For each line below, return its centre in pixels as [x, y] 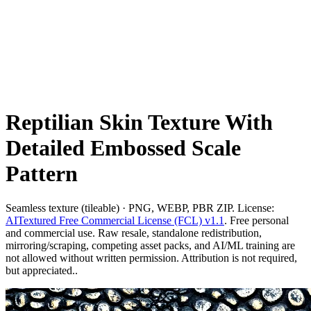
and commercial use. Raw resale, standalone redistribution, [134, 233]
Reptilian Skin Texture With [139, 123]
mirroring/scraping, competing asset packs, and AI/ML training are [150, 245]
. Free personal [257, 220]
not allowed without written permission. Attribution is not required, [151, 258]
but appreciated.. [42, 270]
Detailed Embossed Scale [123, 148]
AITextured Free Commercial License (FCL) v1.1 [115, 220]
